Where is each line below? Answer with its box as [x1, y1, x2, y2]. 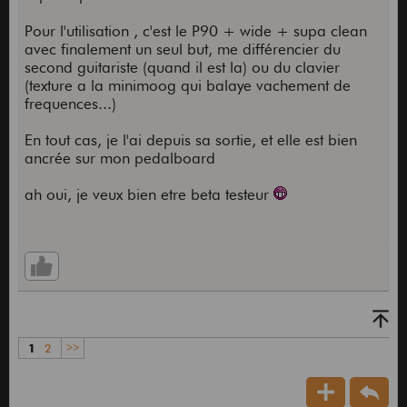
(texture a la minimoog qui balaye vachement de [24, 76, 351, 95]
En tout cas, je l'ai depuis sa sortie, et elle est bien [24, 131, 357, 150]
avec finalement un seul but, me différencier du [24, 40, 341, 59]
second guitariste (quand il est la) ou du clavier [24, 58, 340, 77]
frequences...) [24, 94, 116, 114]
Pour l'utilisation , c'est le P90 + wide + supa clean [24, 22, 367, 41]
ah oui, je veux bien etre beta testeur [24, 185, 273, 204]
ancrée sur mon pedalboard [24, 149, 215, 168]
